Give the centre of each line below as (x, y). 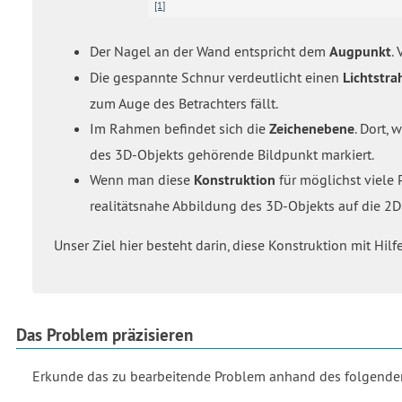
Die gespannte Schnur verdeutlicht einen (216, 78)
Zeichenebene (312, 129)
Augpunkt (360, 52)
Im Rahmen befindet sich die (179, 129)
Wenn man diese (142, 180)
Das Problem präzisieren (105, 335)
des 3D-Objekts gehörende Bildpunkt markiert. (232, 155)
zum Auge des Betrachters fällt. (184, 104)
